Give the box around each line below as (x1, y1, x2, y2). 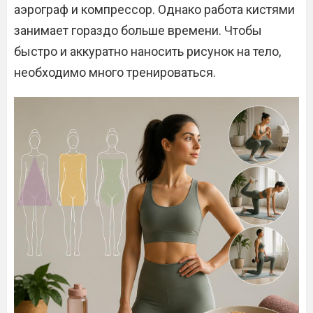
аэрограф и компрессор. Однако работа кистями (14, 2, 295, 17)
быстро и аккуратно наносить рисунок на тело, (14, 44, 281, 59)
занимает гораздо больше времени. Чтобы (14, 23, 262, 38)
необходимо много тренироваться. (14, 65, 216, 80)
